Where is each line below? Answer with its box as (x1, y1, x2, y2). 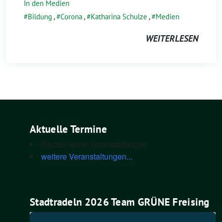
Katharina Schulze (91, 11, 147, 21)
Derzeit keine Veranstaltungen (41, 138, 147, 150)
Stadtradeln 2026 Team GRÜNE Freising (30, 195, 210, 209)
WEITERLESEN (146, 32, 198, 44)
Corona (60, 11, 82, 21)
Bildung (28, 11, 52, 21)
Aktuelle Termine (30, 122, 107, 136)
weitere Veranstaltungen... (41, 150, 132, 162)
